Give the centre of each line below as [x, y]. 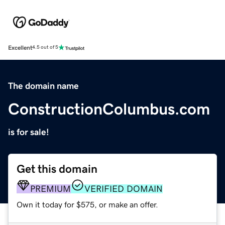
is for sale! [29, 132]
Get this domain [57, 169]
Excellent [20, 47]
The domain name [43, 86]
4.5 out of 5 [45, 47]
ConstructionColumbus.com [109, 109]
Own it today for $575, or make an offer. [87, 204]
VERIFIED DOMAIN [124, 189]
